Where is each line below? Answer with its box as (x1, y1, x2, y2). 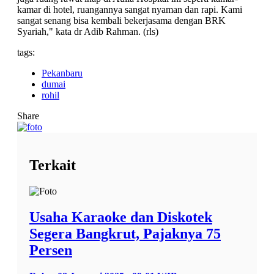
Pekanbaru (42, 67, 83, 78)
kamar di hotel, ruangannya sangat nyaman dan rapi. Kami (17, 4, 242, 15)
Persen (29, 242, 72, 258)
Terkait (29, 157, 76, 173)
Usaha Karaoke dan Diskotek (29, 209, 212, 225)
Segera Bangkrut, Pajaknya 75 (29, 225, 221, 242)
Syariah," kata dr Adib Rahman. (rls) (17, 26, 158, 37)
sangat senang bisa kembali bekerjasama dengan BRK (17, 15, 226, 26)
